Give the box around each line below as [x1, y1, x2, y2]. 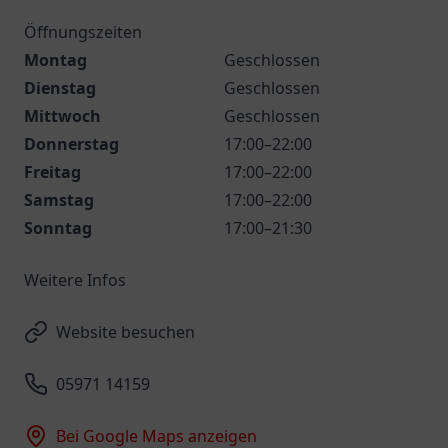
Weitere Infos [24, 269, 126, 291]
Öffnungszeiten [24, 21, 142, 43]
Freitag [24, 161, 81, 183]
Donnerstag [24, 133, 119, 155]
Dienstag [24, 77, 96, 99]
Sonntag [24, 217, 92, 239]
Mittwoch [24, 105, 101, 127]
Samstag [24, 189, 94, 211]
